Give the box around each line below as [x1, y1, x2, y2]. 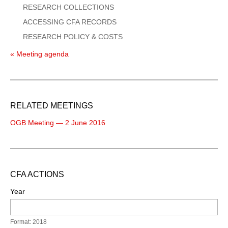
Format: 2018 [10, 218, 47, 225]
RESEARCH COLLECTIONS [23, 3, 114, 11]
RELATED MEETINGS [10, 101, 93, 110]
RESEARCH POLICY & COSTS [23, 32, 123, 41]
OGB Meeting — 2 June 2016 [10, 118, 105, 127]
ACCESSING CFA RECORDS [23, 17, 117, 26]
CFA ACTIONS [10, 169, 64, 179]
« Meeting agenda [10, 49, 69, 58]
